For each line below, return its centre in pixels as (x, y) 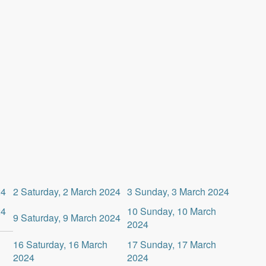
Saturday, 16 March (66, 244)
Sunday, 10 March (178, 211)
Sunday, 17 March (178, 244)
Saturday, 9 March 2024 (70, 218)
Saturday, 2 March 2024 (70, 191)
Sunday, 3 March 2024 (182, 191)
